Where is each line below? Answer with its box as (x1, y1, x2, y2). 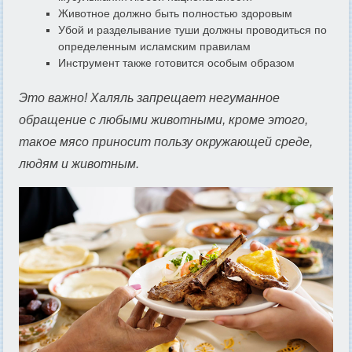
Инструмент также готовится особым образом (58, 57, 295, 69)
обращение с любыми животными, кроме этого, (19, 113, 308, 126)
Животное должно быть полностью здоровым (58, 7, 292, 20)
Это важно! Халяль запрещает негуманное (19, 91, 280, 104)
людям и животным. (19, 157, 139, 170)
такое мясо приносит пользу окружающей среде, (19, 135, 313, 148)
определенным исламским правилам (58, 40, 251, 53)
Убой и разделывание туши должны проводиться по (58, 24, 327, 36)
